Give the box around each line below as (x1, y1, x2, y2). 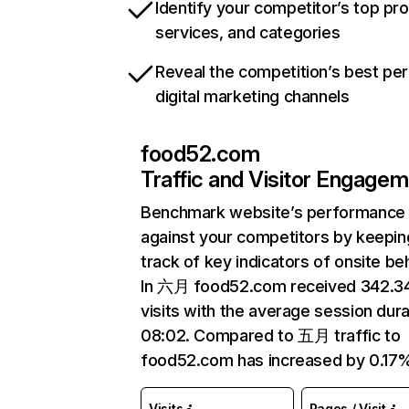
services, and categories (155, 23, 341, 42)
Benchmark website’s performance (141, 203, 405, 222)
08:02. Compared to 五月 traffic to (141, 326, 401, 345)
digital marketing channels (155, 87, 350, 106)
